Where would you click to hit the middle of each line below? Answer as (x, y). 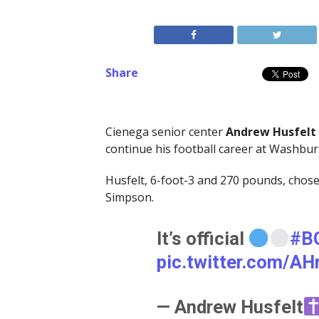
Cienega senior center (165, 132)
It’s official (202, 239)
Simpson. (129, 198)
